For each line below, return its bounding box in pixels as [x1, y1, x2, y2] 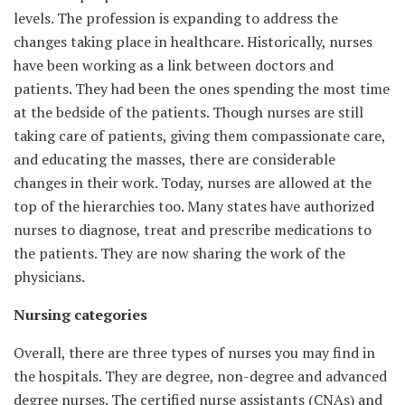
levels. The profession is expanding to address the [14, 7, 338, 28]
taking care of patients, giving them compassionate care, [14, 125, 385, 146]
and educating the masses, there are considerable [14, 148, 335, 169]
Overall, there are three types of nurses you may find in [14, 342, 375, 363]
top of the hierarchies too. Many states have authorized [14, 195, 374, 216]
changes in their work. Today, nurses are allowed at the [14, 172, 372, 193]
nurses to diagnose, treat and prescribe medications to [14, 219, 372, 240]
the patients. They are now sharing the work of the [14, 242, 345, 263]
